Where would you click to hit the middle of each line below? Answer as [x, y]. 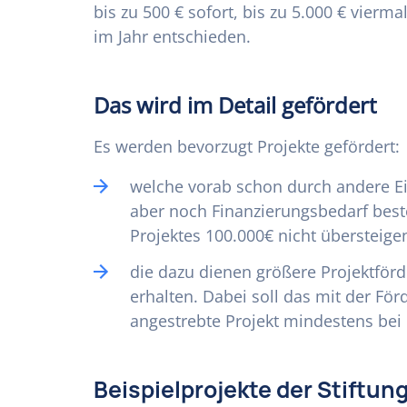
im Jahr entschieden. [174, 36]
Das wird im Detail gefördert [235, 105]
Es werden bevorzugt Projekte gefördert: [247, 146]
